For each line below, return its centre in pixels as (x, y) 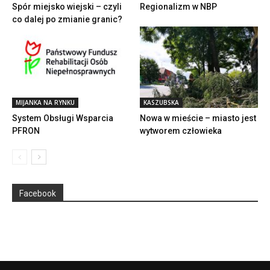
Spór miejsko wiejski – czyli (67, 6)
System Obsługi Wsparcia (63, 118)
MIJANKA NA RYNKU (45, 103)
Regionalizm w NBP (178, 6)
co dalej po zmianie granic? (67, 19)
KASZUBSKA (161, 103)
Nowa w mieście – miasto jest (198, 118)
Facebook (38, 194)
